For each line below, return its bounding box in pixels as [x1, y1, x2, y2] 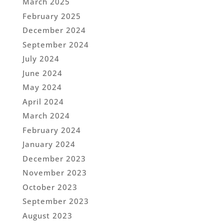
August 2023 [22, 210, 72, 220]
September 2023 [22, 196, 89, 206]
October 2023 [22, 181, 77, 192]
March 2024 [22, 110, 70, 121]
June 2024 [22, 67, 62, 78]
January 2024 [22, 139, 75, 149]
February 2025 [22, 10, 81, 21]
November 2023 [22, 167, 87, 178]
